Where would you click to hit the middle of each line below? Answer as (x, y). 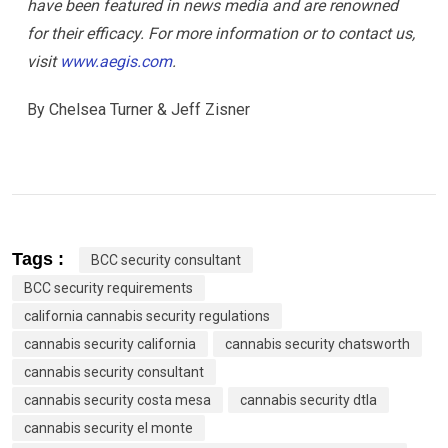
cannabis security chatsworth (317, 343)
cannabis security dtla (308, 399)
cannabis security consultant (114, 371)
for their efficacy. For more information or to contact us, (221, 33)
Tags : (38, 258)
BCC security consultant (166, 259)
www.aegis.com (116, 61)
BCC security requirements (108, 287)
